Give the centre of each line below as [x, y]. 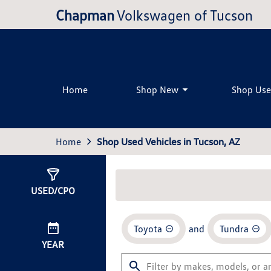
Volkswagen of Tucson [185, 15]
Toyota [148, 229]
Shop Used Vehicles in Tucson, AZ [168, 142]
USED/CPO [53, 191]
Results [145, 184]
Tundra [234, 229]
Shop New [158, 89]
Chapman [85, 15]
